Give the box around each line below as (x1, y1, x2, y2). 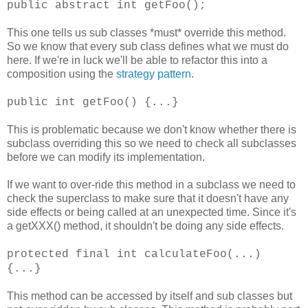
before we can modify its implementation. (7, 151, 208, 164)
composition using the (7, 68, 116, 80)
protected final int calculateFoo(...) (7, 248, 261, 261)
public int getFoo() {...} (7, 96, 179, 109)
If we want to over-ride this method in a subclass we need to (7, 179, 296, 191)
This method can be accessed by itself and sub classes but (7, 290, 292, 302)
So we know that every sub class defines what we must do (7, 41, 289, 53)
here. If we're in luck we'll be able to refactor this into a (7, 54, 267, 67)
